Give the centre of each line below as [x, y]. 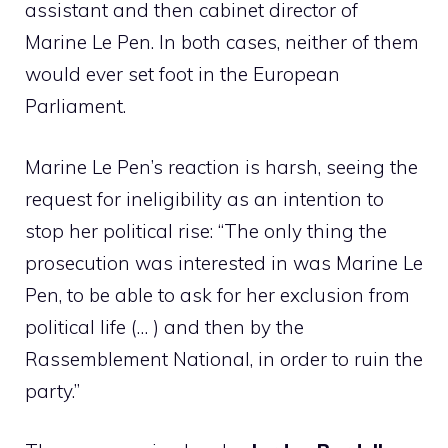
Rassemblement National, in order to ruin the [224, 358]
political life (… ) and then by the [164, 326]
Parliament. [75, 106]
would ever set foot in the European [182, 74]
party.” [52, 390]
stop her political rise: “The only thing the [206, 230]
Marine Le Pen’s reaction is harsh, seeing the [221, 166]
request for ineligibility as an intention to [204, 198]
